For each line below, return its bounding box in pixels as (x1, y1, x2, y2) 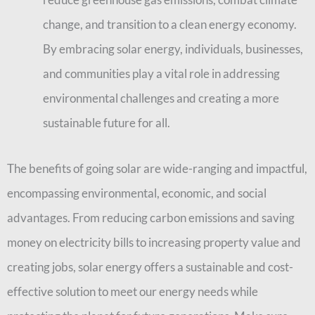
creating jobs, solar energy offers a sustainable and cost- (7, 259, 293, 274)
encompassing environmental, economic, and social (7, 185, 266, 200)
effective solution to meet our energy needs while (7, 283, 258, 299)
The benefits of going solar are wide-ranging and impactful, (7, 160, 307, 176)
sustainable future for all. (43, 115, 170, 131)
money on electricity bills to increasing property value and (7, 234, 301, 250)
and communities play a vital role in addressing (43, 66, 280, 82)
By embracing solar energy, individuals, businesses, (43, 41, 303, 57)
